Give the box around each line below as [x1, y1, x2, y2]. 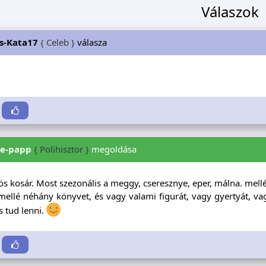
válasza [74, 36, 107, 48]
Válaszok [201, 1, 259, 21]
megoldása [88, 143, 137, 156]
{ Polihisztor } [33, 143, 89, 156]
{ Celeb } [40, 36, 75, 48]
